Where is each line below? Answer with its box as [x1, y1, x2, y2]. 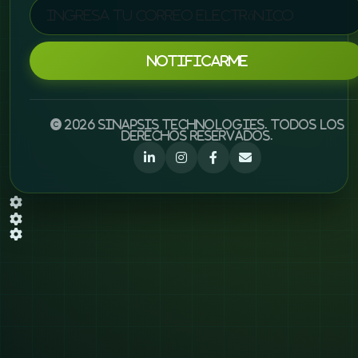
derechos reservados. [121, 130, 273, 141]
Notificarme [147, 54, 248, 67]
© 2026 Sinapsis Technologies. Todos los [50, 119, 344, 130]
